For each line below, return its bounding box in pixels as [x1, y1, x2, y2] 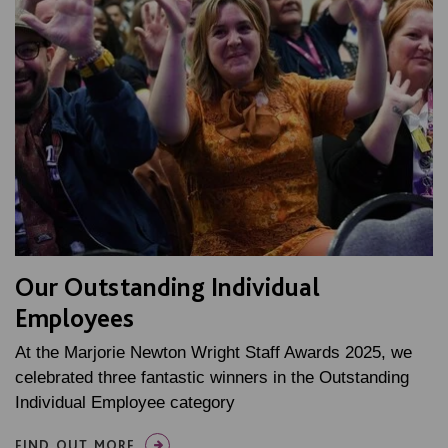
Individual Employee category [15, 392, 235, 412]
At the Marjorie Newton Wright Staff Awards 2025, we [15, 342, 412, 362]
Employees [15, 301, 134, 333]
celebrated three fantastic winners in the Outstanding [15, 367, 409, 387]
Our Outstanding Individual [15, 270, 320, 302]
